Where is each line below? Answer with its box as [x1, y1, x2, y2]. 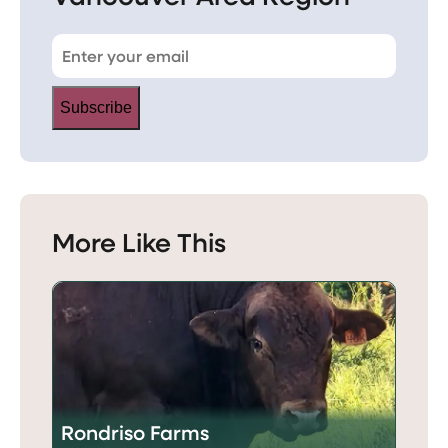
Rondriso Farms [61, 418, 209, 446]
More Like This [52, 223, 226, 259]
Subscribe [60, 98, 132, 116]
